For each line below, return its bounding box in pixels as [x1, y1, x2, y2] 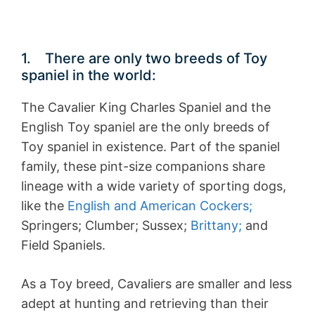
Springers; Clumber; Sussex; [21, 218, 191, 233]
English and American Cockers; [67, 198, 252, 214]
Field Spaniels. [21, 238, 105, 253]
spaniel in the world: [21, 67, 156, 84]
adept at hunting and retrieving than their [21, 296, 269, 311]
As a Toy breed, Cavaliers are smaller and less [21, 276, 292, 292]
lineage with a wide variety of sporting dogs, [21, 179, 286, 194]
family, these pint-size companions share [21, 159, 265, 174]
